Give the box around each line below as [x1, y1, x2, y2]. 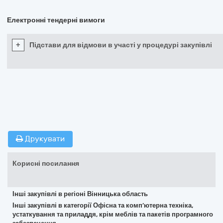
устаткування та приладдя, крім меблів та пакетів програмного [12, 211, 213, 218]
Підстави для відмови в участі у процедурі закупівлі [29, 41, 212, 49]
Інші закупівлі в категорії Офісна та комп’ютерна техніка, [12, 202, 193, 209]
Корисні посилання [12, 159, 79, 168]
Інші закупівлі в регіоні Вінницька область [12, 190, 148, 198]
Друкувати [23, 134, 65, 143]
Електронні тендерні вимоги [7, 16, 105, 24]
